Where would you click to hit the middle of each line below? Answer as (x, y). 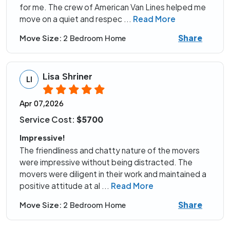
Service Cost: (48, 120)
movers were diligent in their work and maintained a (113, 174)
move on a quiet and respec (72, 19)
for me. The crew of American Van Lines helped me (113, 7)
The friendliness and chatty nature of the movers (110, 150)
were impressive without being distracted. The (106, 162)
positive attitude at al (61, 186)
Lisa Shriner (68, 77)
